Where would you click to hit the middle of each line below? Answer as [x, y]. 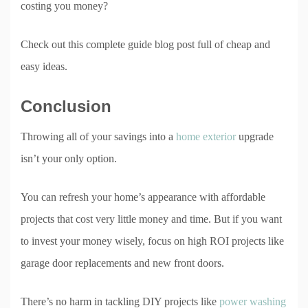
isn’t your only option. [69, 158]
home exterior [206, 136]
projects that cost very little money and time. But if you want [151, 219]
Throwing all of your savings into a [98, 136]
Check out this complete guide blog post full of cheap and [145, 44]
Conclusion [66, 106]
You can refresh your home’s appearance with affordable [143, 197]
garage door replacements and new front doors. [122, 263]
